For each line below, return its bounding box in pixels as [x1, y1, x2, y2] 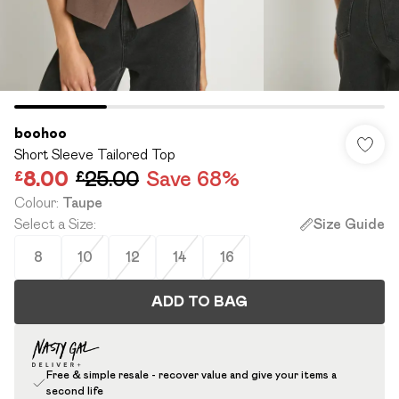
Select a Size [14, 216, 94, 232]
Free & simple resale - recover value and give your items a [46, 369, 337, 380]
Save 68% [146, 167, 240, 191]
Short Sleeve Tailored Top [14, 147, 175, 162]
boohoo [14, 126, 67, 141]
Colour [14, 195, 56, 210]
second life [46, 385, 103, 396]
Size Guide [313, 216, 385, 232]
